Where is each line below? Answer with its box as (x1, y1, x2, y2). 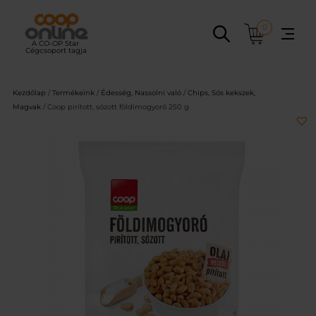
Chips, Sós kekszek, (188, 88, 255, 98)
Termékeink (52, 88, 95, 98)
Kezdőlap (13, 88, 46, 98)
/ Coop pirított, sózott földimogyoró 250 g (41, 102, 189, 112)
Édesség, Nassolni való (101, 88, 181, 98)
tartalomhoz (5, 35, 62, 46)
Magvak (13, 102, 41, 112)
